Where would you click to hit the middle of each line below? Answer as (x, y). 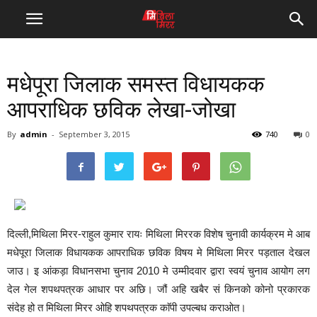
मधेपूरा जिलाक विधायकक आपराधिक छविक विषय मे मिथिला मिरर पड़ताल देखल (158, 252)
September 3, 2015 (94, 134)
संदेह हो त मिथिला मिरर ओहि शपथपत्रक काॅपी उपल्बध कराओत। (127, 307)
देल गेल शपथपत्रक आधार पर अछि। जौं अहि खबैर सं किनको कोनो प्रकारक (158, 289)
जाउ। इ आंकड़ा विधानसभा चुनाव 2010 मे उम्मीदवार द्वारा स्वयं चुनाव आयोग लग (158, 271)
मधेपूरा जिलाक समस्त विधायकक (136, 84)
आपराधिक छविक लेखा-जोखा (121, 110)
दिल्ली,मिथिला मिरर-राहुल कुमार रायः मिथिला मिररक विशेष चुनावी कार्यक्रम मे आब (158, 234)
